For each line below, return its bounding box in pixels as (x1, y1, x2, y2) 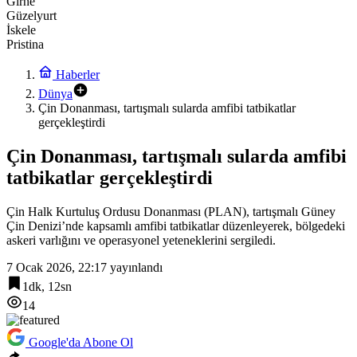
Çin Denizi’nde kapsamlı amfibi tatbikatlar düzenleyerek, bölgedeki (6, 218, 345, 233)
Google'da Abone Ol (29, 335, 133, 349)
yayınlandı (107, 260, 163, 274)
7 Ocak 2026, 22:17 (6, 260, 107, 274)
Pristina (6, 37, 44, 51)
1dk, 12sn (22, 279, 72, 293)
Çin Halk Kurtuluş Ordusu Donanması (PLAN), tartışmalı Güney (6, 204, 335, 218)
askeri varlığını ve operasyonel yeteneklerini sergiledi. (6, 233, 276, 247)
